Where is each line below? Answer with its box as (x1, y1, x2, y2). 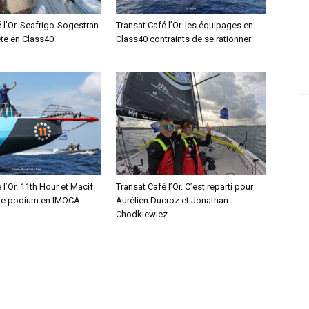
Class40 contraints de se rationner (116, 34, 251, 44)
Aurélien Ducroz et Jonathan (116, 195, 228, 206)
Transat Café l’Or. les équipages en (116, 20, 253, 30)
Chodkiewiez (116, 209, 168, 219)
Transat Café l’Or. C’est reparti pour (116, 181, 253, 192)
